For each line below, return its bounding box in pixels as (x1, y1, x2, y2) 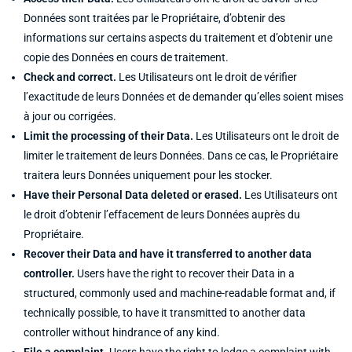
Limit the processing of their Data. (24, 130, 193, 142)
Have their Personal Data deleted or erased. (24, 189, 242, 201)
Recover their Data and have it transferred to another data (24, 247, 312, 260)
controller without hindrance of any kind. (24, 326, 220, 339)
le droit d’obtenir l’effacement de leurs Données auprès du (24, 208, 300, 221)
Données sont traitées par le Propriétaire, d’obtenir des (24, 12, 285, 24)
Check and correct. (24, 71, 116, 83)
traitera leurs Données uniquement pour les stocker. (24, 169, 273, 181)
